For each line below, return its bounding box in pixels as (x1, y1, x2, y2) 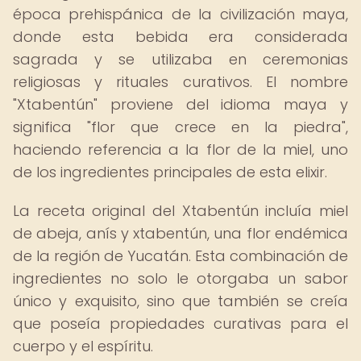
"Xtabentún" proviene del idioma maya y (13, 94, 348, 114)
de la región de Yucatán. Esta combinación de (13, 246, 348, 266)
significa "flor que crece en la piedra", (13, 117, 348, 137)
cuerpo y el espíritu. (13, 336, 153, 356)
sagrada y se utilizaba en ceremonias (13, 49, 348, 69)
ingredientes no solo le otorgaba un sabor (13, 268, 348, 288)
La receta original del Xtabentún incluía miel (13, 201, 348, 221)
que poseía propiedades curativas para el (13, 313, 348, 334)
